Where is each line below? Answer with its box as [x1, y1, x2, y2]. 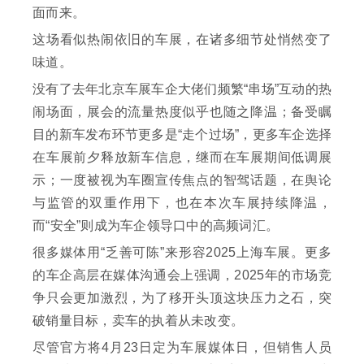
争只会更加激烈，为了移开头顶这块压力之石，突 [32, 291, 331, 305]
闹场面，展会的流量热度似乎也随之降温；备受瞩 [32, 105, 331, 119]
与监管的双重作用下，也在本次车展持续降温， [32, 196, 331, 210]
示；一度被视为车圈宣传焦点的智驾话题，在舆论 [32, 173, 331, 188]
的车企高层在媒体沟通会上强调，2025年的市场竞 [32, 268, 331, 283]
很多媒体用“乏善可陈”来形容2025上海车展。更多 [32, 245, 331, 260]
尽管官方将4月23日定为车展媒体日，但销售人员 [32, 340, 331, 355]
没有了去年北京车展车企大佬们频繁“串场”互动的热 [32, 82, 331, 97]
